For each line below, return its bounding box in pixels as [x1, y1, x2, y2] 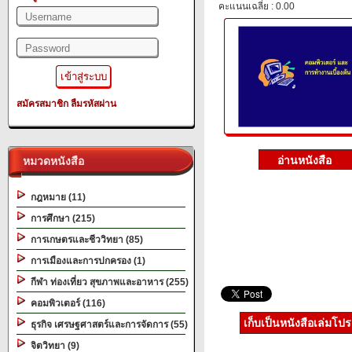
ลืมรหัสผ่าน [71, 98, 116, 109]
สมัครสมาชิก [16, 98, 68, 109]
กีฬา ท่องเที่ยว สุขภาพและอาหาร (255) [26, 277, 189, 288]
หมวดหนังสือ [16, 155, 84, 167]
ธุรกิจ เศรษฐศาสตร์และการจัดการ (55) [26, 319, 188, 330]
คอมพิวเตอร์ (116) [26, 298, 105, 309]
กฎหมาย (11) [26, 192, 86, 203]
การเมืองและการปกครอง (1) [26, 255, 145, 266]
